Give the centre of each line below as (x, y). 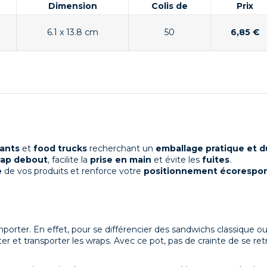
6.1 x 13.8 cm (72, 32)
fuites (216, 160)
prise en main (121, 160)
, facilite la (69, 160)
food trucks (60, 149)
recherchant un (121, 149)
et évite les (177, 160)
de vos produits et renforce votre (73, 171)
